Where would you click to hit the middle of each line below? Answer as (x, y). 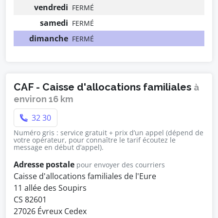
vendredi (51, 7)
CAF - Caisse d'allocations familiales (104, 87)
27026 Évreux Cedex (50, 211)
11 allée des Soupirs (50, 188)
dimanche (49, 38)
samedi (54, 23)
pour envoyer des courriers (121, 165)
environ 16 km (44, 99)
